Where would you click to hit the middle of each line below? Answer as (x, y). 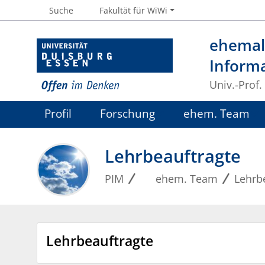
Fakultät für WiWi (134, 10)
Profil (58, 114)
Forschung (127, 114)
